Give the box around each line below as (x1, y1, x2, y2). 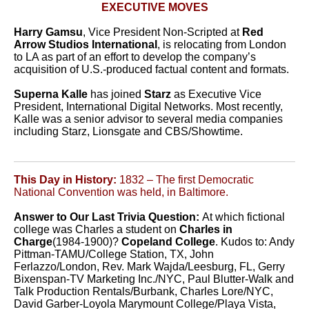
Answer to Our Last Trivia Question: (14, 211, 202, 223)
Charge (14, 236, 52, 248)
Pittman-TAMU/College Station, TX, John (14, 248, 214, 260)
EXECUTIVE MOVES (101, 1, 208, 13)
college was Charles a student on (14, 223, 179, 235)
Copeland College (121, 236, 215, 248)
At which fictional (202, 211, 285, 223)
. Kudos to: (215, 236, 269, 248)
